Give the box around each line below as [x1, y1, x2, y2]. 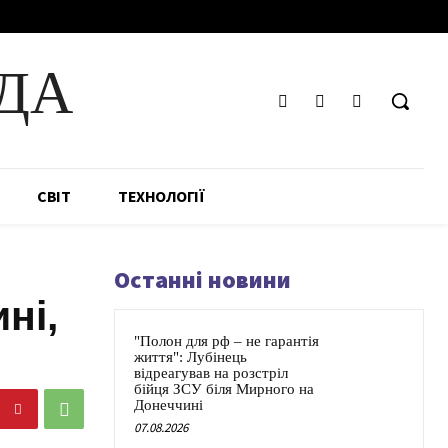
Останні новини [114, 264, 291, 296]
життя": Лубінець [134, 349, 247, 366]
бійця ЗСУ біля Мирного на [134, 381, 314, 398]
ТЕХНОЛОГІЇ [118, 186, 204, 207]
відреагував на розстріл [134, 365, 288, 382]
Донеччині [134, 397, 203, 414]
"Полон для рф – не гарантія [134, 333, 319, 350]
